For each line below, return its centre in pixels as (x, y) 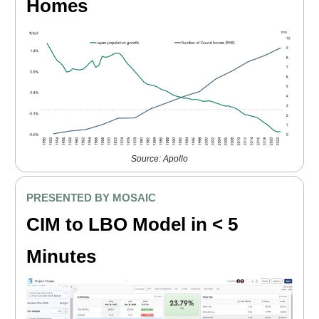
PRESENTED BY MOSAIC (91, 197)
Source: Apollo (159, 159)
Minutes (61, 257)
